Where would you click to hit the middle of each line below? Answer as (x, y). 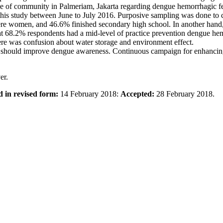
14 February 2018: (89, 94)
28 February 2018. (185, 94)
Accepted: (138, 94)
